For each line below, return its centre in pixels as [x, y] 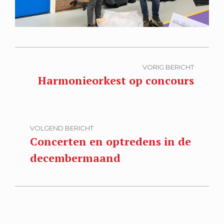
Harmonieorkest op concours [116, 80]
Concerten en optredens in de [110, 141]
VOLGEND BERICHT [62, 128]
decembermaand [75, 158]
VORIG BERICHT [168, 67]
